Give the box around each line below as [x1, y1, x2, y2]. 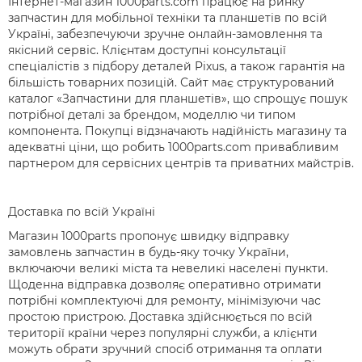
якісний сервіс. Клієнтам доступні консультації [8, 43, 286, 57]
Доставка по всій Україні [8, 204, 155, 219]
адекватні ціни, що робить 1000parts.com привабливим [8, 140, 339, 154]
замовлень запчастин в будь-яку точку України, [8, 245, 288, 259]
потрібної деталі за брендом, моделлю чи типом [8, 107, 296, 122]
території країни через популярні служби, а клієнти [8, 326, 318, 340]
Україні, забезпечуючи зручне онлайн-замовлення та [8, 27, 322, 41]
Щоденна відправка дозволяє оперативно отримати [8, 277, 322, 292]
